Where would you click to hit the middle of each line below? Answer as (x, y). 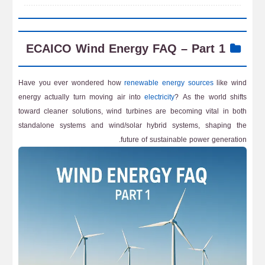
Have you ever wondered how (72, 83)
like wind (230, 83)
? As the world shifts (211, 97)
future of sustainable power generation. (184, 140)
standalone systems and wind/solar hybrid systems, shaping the (132, 125)
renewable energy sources (169, 83)
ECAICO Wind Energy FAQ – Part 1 (125, 49)
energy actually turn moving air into (82, 97)
